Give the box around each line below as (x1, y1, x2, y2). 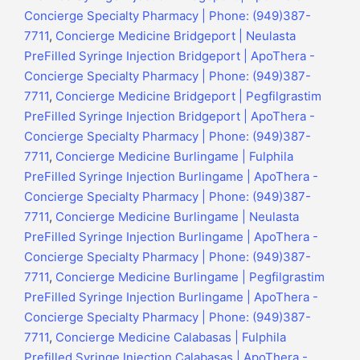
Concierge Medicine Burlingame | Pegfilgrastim (55, 269, 325, 285)
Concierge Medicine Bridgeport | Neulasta (55, 28, 296, 44)
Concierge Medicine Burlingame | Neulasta (55, 209, 299, 225)
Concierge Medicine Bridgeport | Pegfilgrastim (55, 88, 321, 104)
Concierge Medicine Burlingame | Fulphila (55, 149, 293, 165)
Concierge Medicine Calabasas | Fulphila (55, 329, 286, 346)
